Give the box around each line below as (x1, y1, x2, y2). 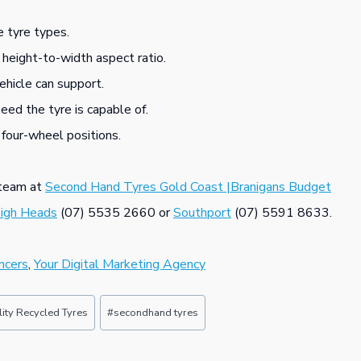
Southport (173, 203, 231, 222)
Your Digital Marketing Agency (34, 255, 205, 273)
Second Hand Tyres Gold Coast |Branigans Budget (45, 177, 331, 196)
